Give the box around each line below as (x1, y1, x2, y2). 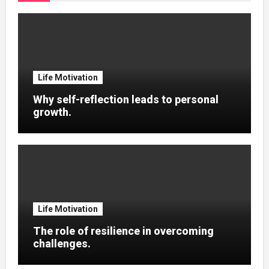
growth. (32, 105, 71, 118)
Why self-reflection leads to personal (32, 92, 219, 106)
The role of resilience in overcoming (32, 224, 214, 237)
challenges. (32, 237, 91, 250)
